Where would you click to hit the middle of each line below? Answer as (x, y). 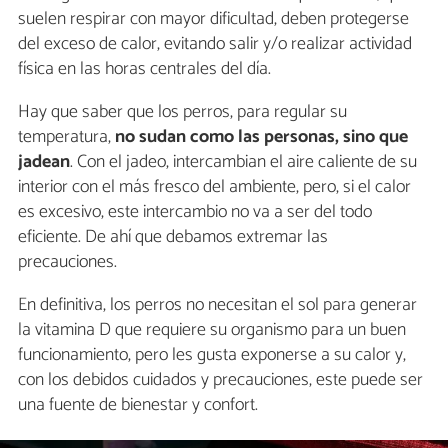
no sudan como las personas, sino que (261, 136)
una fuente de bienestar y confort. (138, 404)
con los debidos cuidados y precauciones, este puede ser (220, 379)
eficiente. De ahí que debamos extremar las (173, 236)
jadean (44, 161)
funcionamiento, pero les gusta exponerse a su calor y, (212, 354)
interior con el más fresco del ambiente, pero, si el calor (214, 186)
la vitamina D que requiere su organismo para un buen (212, 329)
